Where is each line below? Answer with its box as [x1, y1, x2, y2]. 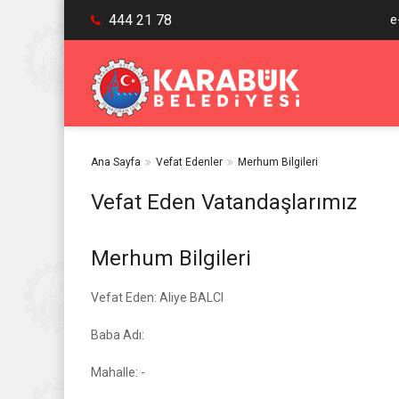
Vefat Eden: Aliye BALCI [91, 290, 224, 305]
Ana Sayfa [91, 156, 141, 168]
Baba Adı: [91, 328, 144, 342]
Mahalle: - [91, 365, 145, 379]
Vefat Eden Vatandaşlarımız [91, 190, 357, 215]
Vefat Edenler [156, 156, 223, 168]
